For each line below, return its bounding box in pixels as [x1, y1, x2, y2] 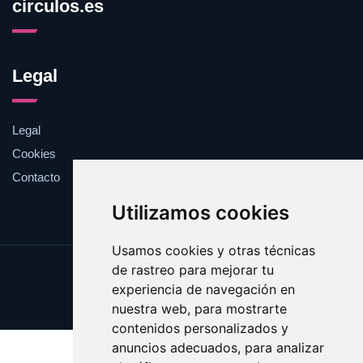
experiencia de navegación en [111, 281, 295, 297]
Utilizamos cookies [111, 201, 289, 224]
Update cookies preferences [91, 263, 272, 280]
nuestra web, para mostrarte [111, 301, 287, 317]
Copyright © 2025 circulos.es [88, 293, 275, 310]
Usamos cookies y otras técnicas [111, 242, 315, 258]
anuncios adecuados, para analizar [111, 340, 324, 356]
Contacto [12, 169, 60, 184]
